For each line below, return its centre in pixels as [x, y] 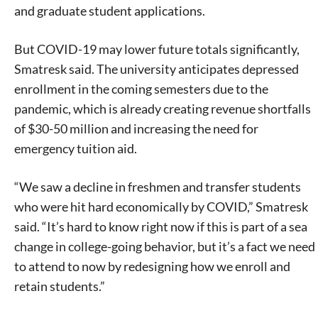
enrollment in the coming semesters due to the [141, 89]
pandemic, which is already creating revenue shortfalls [163, 109]
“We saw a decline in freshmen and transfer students [158, 187]
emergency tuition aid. [76, 149]
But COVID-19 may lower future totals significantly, [157, 49]
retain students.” [60, 286]
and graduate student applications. [110, 11]
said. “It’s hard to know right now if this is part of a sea [161, 227]
